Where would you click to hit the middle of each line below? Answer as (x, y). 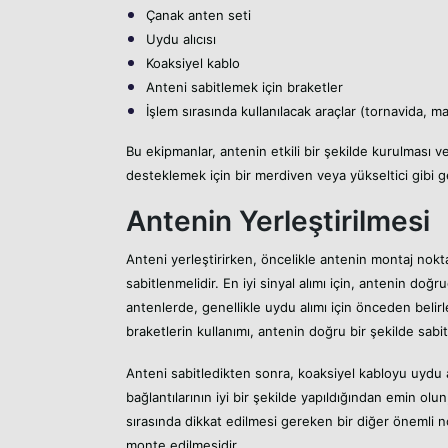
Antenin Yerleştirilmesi (278, 220)
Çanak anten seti (198, 14)
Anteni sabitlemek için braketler (244, 86)
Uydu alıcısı (181, 38)
